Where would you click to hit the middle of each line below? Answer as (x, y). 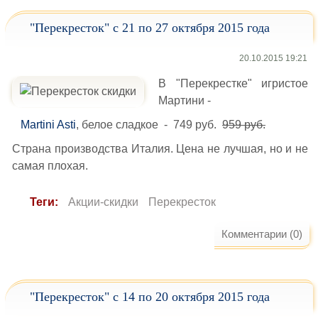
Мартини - (185, 100)
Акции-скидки (103, 202)
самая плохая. (50, 166)
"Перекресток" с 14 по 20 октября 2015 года (150, 297)
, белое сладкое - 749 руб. (149, 125)
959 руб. (244, 125)
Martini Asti (48, 125)
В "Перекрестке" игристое (233, 83)
